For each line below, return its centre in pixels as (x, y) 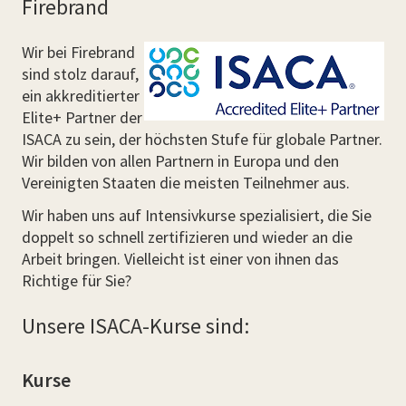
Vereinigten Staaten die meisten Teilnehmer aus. (186, 183)
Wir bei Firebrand (78, 52)
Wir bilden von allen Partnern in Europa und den (180, 161)
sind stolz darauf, (80, 74)
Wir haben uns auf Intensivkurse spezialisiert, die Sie (197, 215)
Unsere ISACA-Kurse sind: (135, 326)
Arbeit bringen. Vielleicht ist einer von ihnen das (180, 259)
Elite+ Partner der (82, 117)
